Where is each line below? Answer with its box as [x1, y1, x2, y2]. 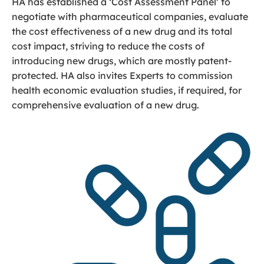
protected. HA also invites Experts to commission [12, 70, 233, 81]
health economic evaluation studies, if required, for [12, 84, 242, 96]
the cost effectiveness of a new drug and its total [12, 25, 232, 37]
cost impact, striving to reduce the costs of [12, 40, 204, 52]
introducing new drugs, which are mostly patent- [12, 55, 232, 67]
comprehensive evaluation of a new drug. [12, 99, 199, 111]
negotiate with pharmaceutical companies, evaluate [12, 11, 248, 22]
